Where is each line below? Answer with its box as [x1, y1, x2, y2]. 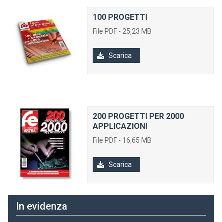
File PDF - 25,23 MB [93, 27, 152, 35]
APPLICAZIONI [93, 121, 147, 131]
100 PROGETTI [93, 12, 147, 22]
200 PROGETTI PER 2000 [93, 111, 184, 121]
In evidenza [16, 200, 67, 212]
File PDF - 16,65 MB [93, 136, 152, 144]
